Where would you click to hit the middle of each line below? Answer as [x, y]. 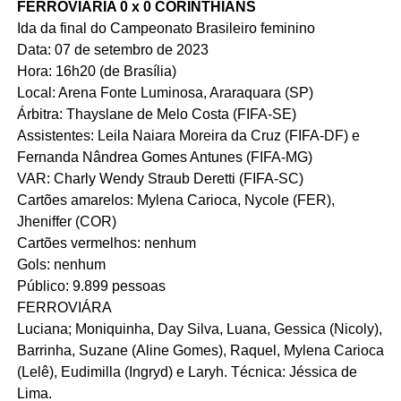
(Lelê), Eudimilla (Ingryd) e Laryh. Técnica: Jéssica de [187, 371]
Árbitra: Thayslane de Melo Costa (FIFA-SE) [156, 114]
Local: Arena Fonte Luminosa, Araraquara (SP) [165, 92]
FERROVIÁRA [64, 307]
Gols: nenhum [61, 264]
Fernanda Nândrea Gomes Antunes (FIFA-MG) [164, 157]
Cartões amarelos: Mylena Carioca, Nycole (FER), [175, 200]
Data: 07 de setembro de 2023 [112, 49]
